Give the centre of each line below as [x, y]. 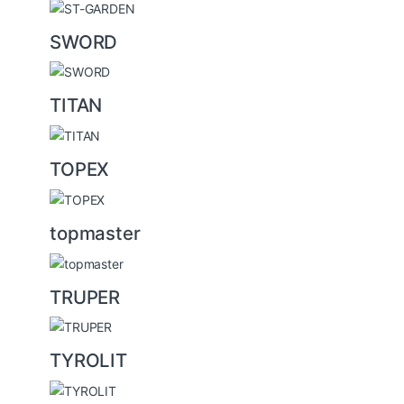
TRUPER [85, 297]
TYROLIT [89, 361]
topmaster [95, 233]
